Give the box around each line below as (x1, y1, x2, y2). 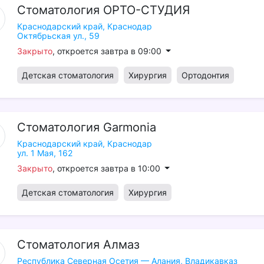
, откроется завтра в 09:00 (52, 46, 164, 56)
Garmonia (103, 120, 156, 134)
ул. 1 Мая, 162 (16, 148, 72, 158)
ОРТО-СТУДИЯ (103, 3, 190, 17)
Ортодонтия (181, 70, 229, 80)
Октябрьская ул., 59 (16, 31, 100, 41)
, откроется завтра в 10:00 (52, 163, 163, 173)
